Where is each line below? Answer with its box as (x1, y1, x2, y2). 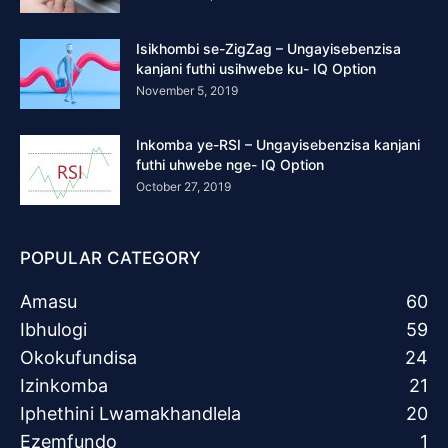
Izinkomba (20, 375, 108, 396)
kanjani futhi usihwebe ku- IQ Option (136, 60, 376, 77)
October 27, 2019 (136, 179, 231, 194)
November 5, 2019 (136, 83, 238, 98)
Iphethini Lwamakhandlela (20, 403, 241, 424)
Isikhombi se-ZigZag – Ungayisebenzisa (136, 40, 401, 57)
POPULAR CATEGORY (20, 248, 201, 268)
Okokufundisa (20, 347, 137, 368)
